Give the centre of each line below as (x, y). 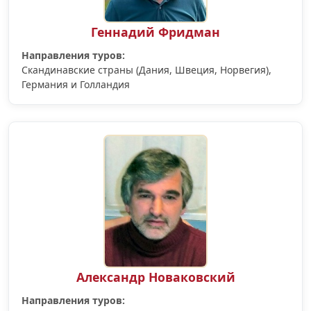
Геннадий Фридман (155, 32)
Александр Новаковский (155, 277)
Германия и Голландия (76, 84)
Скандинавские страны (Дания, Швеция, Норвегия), (147, 69)
